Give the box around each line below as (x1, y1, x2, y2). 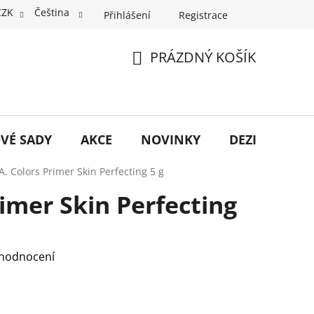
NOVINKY (141, 131, 200, 148)
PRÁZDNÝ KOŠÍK (150, 48, 256, 67)
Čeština (34, 6, 72, 19)
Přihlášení (104, 8, 151, 22)
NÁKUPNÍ (131, 64, 193, 83)
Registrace (179, 8, 228, 22)
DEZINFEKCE (229, 131, 304, 148)
